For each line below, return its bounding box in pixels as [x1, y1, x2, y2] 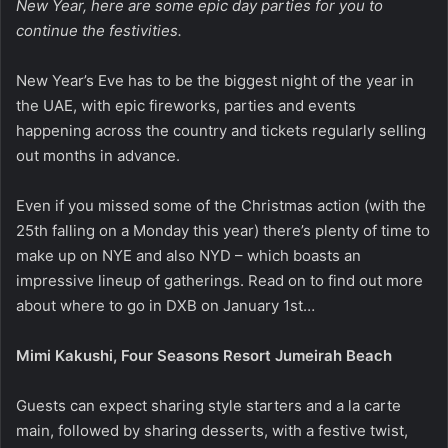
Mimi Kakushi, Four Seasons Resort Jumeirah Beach [16, 345, 392, 365]
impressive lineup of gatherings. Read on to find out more [16, 270, 423, 290]
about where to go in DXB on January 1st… [16, 295, 315, 315]
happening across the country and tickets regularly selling [16, 120, 426, 140]
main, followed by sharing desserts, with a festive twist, [16, 420, 408, 440]
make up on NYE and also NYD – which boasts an [16, 245, 361, 265]
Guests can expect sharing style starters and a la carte [16, 395, 401, 415]
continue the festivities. [16, 20, 186, 40]
